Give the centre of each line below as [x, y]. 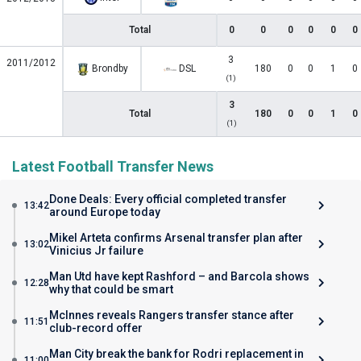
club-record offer [96, 328]
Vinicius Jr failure [96, 251]
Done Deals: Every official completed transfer [168, 199]
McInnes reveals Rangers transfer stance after [172, 315]
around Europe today [105, 212]
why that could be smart [111, 289]
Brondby [108, 68]
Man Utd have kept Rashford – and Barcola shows [179, 276]
